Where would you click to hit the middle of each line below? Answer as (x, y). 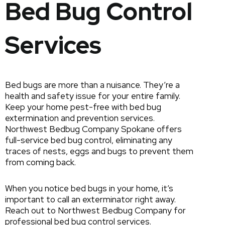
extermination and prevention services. (80, 118)
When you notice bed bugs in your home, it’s (89, 189)
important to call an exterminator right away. (90, 200)
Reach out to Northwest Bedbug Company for (95, 211)
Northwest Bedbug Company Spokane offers (93, 129)
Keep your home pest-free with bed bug (83, 107)
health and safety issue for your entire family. (93, 96)
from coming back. (40, 162)
